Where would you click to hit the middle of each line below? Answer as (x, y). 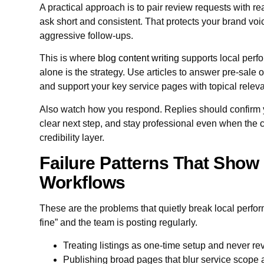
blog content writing (139, 58)
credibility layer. (72, 137)
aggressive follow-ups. (87, 36)
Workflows (82, 183)
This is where (69, 58)
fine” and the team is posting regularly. (119, 223)
